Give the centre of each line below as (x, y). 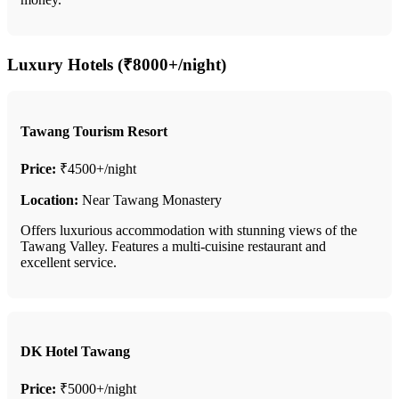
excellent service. (69, 262)
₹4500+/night (96, 168)
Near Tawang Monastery (150, 199)
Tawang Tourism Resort (94, 131)
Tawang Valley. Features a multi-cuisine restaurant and (173, 246)
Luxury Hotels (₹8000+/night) (117, 64)
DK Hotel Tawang (75, 352)
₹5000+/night (96, 389)
